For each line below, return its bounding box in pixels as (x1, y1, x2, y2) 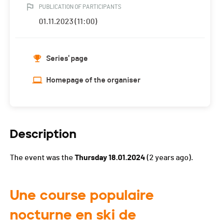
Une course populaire (10, 187, 154, 204)
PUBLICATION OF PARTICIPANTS (39, 4, 121, 10)
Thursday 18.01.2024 (75, 154, 145, 162)
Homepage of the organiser (46, 76, 140, 84)
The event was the (10, 154, 75, 162)
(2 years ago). (145, 154, 193, 162)
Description (10, 127, 77, 141)
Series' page (46, 55, 88, 63)
